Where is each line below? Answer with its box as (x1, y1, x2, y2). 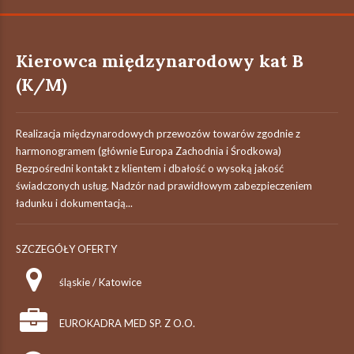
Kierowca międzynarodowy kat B (16, 50, 303, 72)
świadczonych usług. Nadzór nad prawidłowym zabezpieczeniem (16, 179, 312, 192)
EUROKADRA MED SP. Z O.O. (59, 317, 195, 330)
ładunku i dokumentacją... (16, 197, 133, 209)
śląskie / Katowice (59, 276, 141, 288)
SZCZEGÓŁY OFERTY (16, 243, 117, 255)
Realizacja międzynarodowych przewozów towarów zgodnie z (16, 127, 300, 140)
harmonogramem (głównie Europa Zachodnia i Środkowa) (16, 145, 281, 157)
